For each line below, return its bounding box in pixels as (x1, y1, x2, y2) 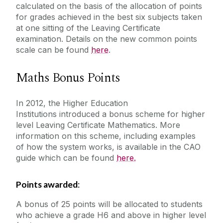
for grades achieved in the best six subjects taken (16, 11, 202, 22)
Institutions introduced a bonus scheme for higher (16, 109, 205, 119)
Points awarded (16, 179, 78, 190)
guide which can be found (16, 152, 116, 163)
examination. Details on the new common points (16, 33, 197, 44)
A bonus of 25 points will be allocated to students (16, 199, 203, 210)
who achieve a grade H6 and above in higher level (16, 210, 206, 221)
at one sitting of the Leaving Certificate (16, 22, 160, 33)
